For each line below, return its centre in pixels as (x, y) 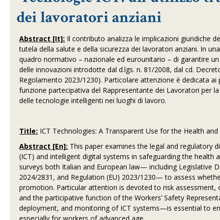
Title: (29, 131)
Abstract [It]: (42, 39)
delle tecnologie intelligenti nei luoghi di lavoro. (93, 100)
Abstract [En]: (44, 146)
